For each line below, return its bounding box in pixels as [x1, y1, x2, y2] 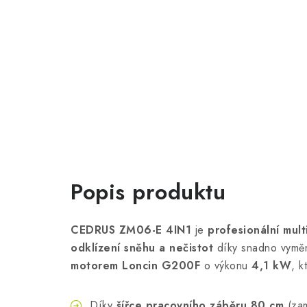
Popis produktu [71, 176, 225, 208]
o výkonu [200, 258, 251, 273]
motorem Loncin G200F [71, 258, 200, 273]
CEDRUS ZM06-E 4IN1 [71, 222, 191, 238]
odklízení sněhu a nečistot [71, 240, 213, 256]
